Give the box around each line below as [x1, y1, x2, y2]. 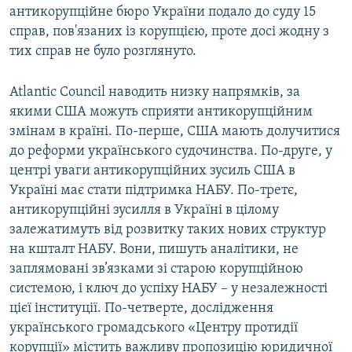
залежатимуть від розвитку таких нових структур [9, 222, 326, 238]
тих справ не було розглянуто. [9, 44, 196, 60]
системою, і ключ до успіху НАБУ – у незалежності [9, 281, 328, 297]
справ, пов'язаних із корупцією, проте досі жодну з [9, 24, 329, 40]
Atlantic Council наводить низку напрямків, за [9, 85, 300, 101]
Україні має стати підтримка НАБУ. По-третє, [9, 183, 298, 199]
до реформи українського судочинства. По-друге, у [9, 144, 332, 159]
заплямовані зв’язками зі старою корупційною [9, 262, 303, 277]
